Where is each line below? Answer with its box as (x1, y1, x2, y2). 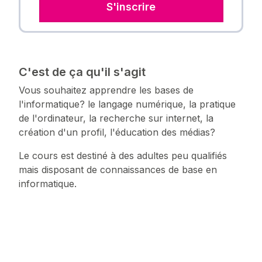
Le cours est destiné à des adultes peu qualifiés (19, 150, 227, 162)
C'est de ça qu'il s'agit (19, 65, 146, 80)
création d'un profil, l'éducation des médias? (19, 126, 215, 139)
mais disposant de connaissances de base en (19, 164, 217, 176)
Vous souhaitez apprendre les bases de (19, 84, 194, 96)
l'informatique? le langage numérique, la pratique (19, 98, 236, 111)
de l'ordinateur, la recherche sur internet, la (19, 112, 213, 125)
